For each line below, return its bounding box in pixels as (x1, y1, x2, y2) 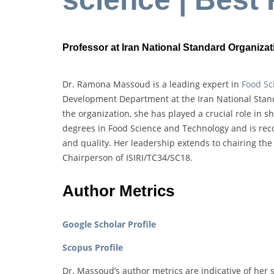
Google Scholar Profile (62, 218, 156, 230)
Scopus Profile (62, 241, 123, 253)
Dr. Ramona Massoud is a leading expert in (62, 78, 242, 90)
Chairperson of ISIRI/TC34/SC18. (62, 151, 193, 163)
